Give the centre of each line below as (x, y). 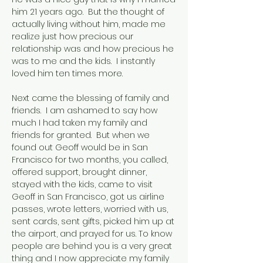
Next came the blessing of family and (90, 98)
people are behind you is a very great (92, 246)
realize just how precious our (73, 36)
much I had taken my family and (80, 123)
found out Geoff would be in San (80, 147)
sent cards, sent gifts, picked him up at (93, 221)
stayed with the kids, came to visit (82, 184)
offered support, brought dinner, (79, 172)
